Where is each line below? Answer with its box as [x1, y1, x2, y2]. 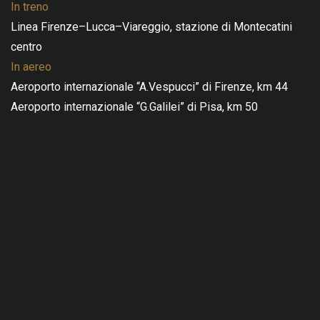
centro [11, 40, 42, 54]
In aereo [11, 60, 51, 74]
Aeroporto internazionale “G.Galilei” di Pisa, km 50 [11, 100, 258, 114]
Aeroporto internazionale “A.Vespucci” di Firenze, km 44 [11, 80, 288, 94]
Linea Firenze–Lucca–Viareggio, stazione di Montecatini [11, 20, 292, 34]
